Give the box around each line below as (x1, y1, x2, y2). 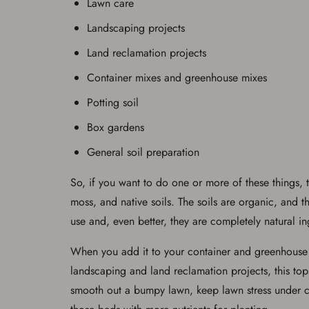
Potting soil (87, 94, 139, 110)
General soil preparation (87, 144, 199, 160)
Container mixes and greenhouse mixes (87, 70, 267, 86)
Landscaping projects (87, 20, 185, 36)
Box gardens (87, 119, 144, 135)
